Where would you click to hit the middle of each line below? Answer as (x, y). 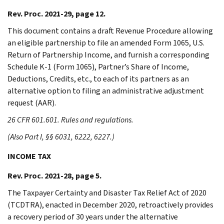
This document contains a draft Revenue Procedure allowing (110, 30)
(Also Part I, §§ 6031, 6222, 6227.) (61, 136)
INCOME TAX (29, 156)
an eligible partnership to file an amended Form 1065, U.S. (106, 42)
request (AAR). (32, 102)
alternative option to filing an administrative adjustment (106, 90)
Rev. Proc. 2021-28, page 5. (54, 175)
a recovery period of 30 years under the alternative (93, 216)
